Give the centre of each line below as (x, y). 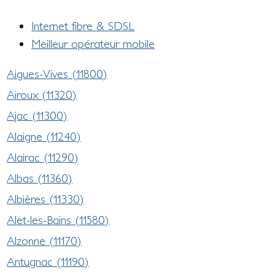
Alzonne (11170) (45, 240)
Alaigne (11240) (44, 136)
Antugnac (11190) (48, 261)
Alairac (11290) (43, 157)
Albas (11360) (40, 178)
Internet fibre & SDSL (83, 25)
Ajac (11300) (37, 115)
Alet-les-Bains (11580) (58, 219)
